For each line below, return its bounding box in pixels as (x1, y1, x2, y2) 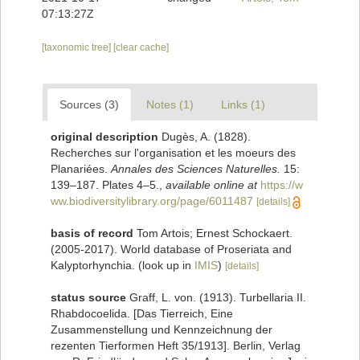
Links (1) (221, 98, 265, 112)
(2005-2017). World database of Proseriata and (51, 243, 292, 256)
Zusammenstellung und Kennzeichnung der (51, 323, 272, 337)
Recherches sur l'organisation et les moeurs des (51, 146, 296, 160)
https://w (260, 178, 303, 192)
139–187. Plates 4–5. (51, 178, 159, 192)
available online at (166, 178, 257, 192)
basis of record (51, 227, 133, 240)
